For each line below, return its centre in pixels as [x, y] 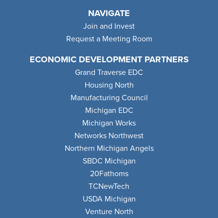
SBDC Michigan [109, 161]
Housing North [109, 85]
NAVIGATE [109, 13]
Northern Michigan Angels [109, 148]
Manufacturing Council [109, 98]
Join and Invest [109, 26]
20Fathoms [109, 173]
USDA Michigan [109, 199]
